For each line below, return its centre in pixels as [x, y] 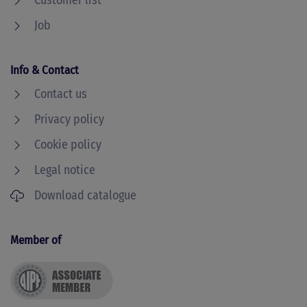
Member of [36, 240]
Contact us [61, 94]
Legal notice [65, 170]
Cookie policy [68, 145]
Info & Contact [45, 70]
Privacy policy [69, 119]
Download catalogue [85, 195]
